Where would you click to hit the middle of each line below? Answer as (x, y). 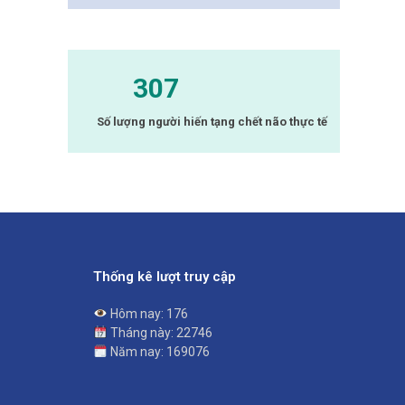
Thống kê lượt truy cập (165, 277)
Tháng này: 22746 (160, 332)
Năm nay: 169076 (158, 351)
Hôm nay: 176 (147, 313)
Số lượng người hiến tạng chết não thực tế (212, 122)
